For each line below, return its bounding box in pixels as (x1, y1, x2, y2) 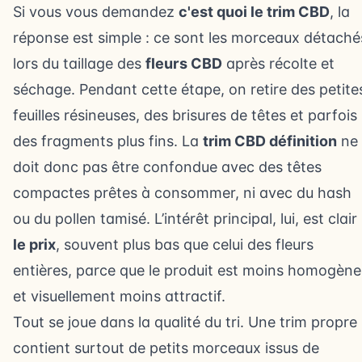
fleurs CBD (145, 55, 222, 72)
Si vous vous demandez (13, 3, 179, 20)
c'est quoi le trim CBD (179, 3, 330, 20)
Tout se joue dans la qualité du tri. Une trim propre (13, 314, 357, 330)
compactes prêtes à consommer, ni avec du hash (13, 184, 351, 201)
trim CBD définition (203, 133, 337, 149)
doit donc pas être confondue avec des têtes (13, 158, 322, 175)
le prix (13, 236, 56, 253)
